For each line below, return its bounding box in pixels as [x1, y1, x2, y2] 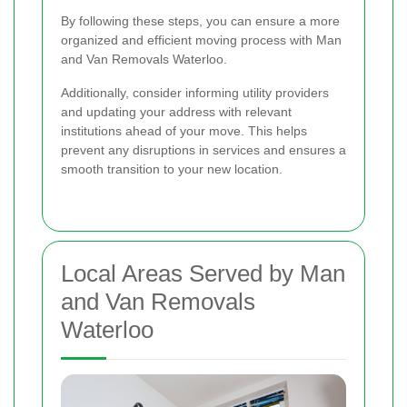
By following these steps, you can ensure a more [61, 14, 340, 29]
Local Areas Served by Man [61, 260, 345, 288]
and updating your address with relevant [61, 104, 292, 120]
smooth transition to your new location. [61, 162, 283, 177]
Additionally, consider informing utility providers [61, 85, 329, 101]
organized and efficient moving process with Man [61, 33, 342, 48]
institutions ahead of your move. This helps [61, 124, 307, 139]
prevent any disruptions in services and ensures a [61, 143, 346, 158]
